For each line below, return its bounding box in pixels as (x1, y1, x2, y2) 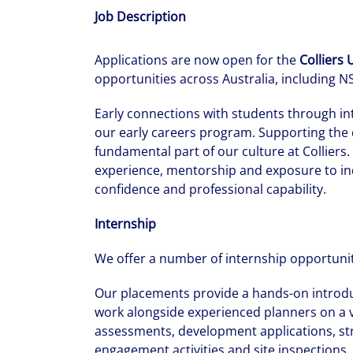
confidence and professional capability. (95, 180, 326, 198)
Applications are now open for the (95, 51, 299, 69)
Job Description (95, 8, 186, 25)
